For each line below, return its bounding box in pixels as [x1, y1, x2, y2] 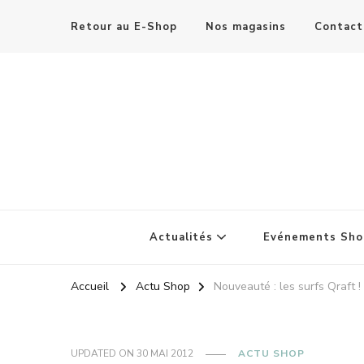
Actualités [149, 230, 213, 245]
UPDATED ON [71, 347, 136, 361]
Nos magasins [206, 19, 286, 34]
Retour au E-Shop [71, 19, 177, 34]
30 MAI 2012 [136, 347, 193, 361]
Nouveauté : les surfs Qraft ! [214, 279, 361, 295]
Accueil [71, 279, 109, 295]
